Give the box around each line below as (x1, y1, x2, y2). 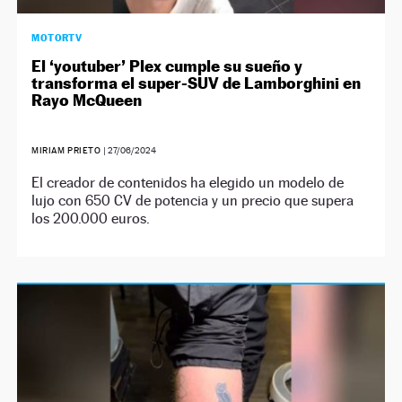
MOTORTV (31, 31, 83, 44)
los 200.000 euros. (31, 210, 151, 227)
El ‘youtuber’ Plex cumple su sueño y (31, 57, 303, 75)
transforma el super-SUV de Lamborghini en (31, 74, 362, 92)
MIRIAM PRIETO (31, 145, 101, 155)
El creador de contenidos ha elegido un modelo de (31, 174, 345, 191)
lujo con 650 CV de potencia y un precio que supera (31, 192, 354, 209)
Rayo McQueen (31, 91, 143, 109)
